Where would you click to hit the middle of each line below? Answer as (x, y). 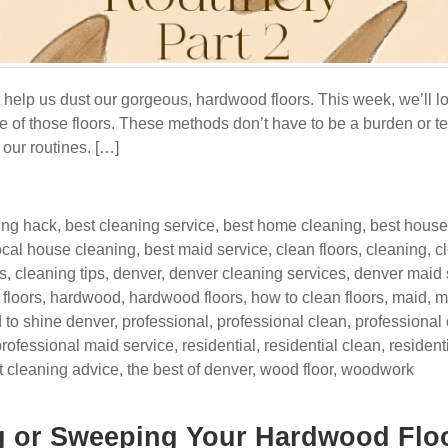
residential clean (322, 345)
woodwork (377, 369)
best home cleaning (292, 225)
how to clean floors (317, 297)
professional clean (282, 321)
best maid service (206, 249)
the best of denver (189, 369)
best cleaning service (140, 225)
